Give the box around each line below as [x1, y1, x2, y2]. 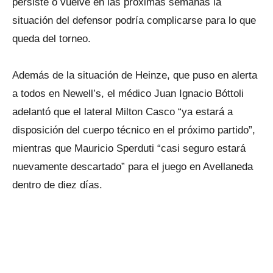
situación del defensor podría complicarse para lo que [12, 15, 256, 26]
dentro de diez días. [12, 179, 102, 191]
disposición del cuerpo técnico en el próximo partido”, [12, 124, 255, 136]
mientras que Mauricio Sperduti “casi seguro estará [12, 143, 246, 154]
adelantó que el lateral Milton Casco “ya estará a [12, 106, 233, 118]
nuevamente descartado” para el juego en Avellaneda [12, 161, 253, 172]
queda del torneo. [12, 33, 91, 44]
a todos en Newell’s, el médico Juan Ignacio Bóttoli [12, 88, 244, 99]
